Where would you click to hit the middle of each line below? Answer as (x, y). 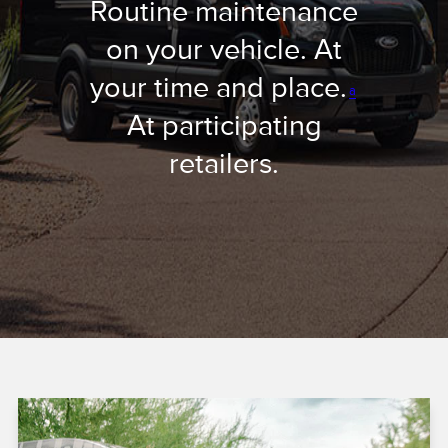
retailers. (224, 163)
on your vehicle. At (224, 49)
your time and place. (218, 87)
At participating (224, 125)
